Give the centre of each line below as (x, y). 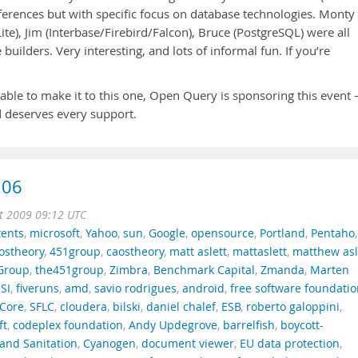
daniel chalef (181, 307)
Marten (330, 270)
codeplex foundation (68, 325)
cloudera (84, 307)
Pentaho (333, 233)
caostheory (135, 252)
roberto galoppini (293, 307)
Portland (282, 233)
